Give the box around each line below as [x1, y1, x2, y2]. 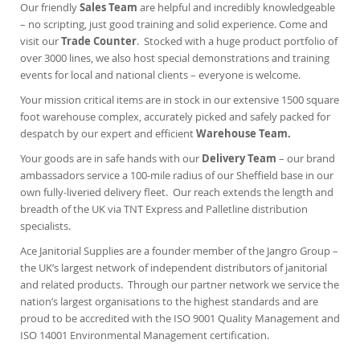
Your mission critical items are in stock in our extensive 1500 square [20, 92, 339, 108]
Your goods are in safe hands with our [20, 151, 202, 166]
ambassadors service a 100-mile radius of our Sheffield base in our [20, 168, 333, 183]
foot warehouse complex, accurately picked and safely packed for [20, 109, 330, 125]
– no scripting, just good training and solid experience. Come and [20, 17, 328, 32]
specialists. [20, 219, 71, 234]
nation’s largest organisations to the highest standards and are [20, 294, 318, 309]
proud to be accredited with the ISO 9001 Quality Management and [20, 311, 340, 326]
